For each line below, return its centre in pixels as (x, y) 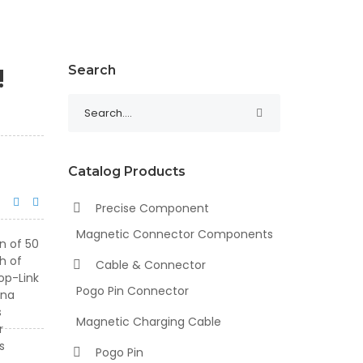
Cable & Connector (149, 265)
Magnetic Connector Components (174, 234)
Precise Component (150, 208)
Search (92, 70)
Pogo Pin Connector (132, 291)
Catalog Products (126, 171)
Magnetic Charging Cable (148, 322)
